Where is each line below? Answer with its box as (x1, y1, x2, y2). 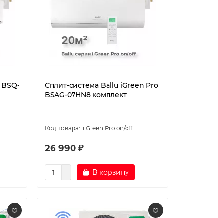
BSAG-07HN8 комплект (44, 91, 127, 99)
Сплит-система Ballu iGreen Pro (44, 81, 158, 90)
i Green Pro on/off (82, 125, 132, 132)
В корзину (92, 168, 129, 177)
